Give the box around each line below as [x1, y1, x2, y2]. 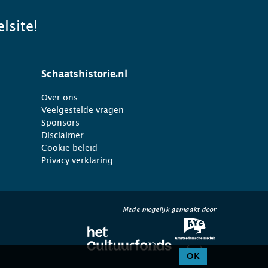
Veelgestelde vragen [41, 105, 124, 115]
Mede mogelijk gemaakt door [123, 207, 216, 213]
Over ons [41, 93, 78, 102]
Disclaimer [41, 130, 84, 140]
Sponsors [41, 118, 80, 127]
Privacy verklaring [41, 156, 113, 165]
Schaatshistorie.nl [41, 69, 127, 79]
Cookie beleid [41, 143, 98, 153]
